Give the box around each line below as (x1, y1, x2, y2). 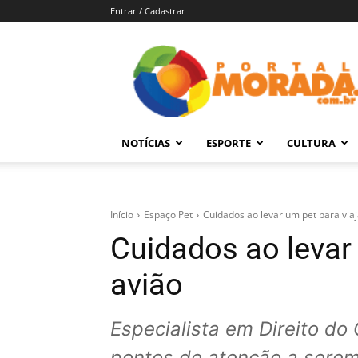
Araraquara (245, 141, 315, 158)
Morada (245, 64, 292, 82)
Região (245, 179, 286, 197)
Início (110, 208, 133, 222)
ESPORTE (206, 136, 251, 150)
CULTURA (287, 136, 336, 150)
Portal (245, 45, 282, 62)
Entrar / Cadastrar (110, 5, 185, 17)
